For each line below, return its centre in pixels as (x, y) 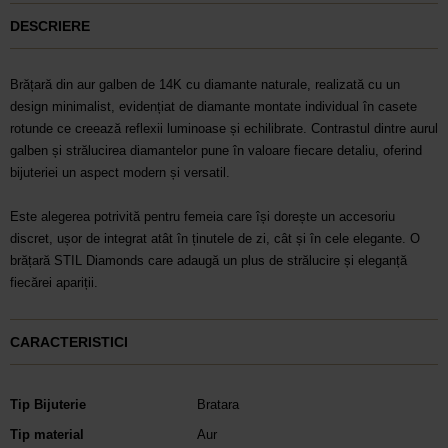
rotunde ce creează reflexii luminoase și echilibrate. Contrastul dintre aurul (224, 128)
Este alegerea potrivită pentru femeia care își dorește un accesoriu (202, 216)
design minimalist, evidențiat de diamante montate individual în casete (213, 106)
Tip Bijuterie (48, 404)
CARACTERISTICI (69, 341)
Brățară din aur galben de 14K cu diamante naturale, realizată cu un (205, 84)
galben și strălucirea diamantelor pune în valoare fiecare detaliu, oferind (216, 150)
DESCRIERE (50, 25)
